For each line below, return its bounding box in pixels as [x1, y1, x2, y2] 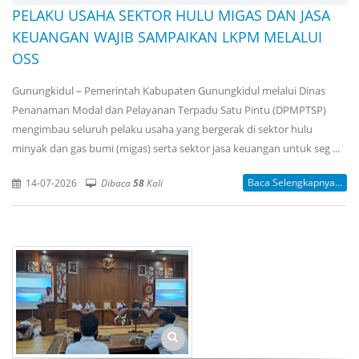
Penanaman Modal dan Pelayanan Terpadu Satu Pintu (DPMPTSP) [12, 103, 326, 118]
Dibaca [101, 176, 133, 190]
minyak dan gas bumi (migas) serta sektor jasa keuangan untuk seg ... [12, 141, 340, 156]
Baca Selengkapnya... [248, 175, 342, 190]
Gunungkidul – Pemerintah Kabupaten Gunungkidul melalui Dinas [12, 83, 325, 99]
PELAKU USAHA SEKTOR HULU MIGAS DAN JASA [12, 6, 330, 26]
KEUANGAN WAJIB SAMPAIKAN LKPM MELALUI [12, 27, 322, 47]
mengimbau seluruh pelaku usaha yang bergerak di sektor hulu [12, 122, 313, 137]
